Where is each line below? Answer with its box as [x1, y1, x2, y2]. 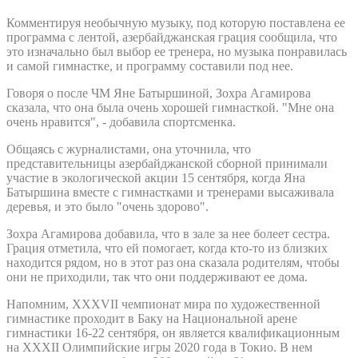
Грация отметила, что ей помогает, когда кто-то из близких [6, 241, 328, 255]
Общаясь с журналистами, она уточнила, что [6, 141, 251, 156]
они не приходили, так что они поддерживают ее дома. [6, 269, 308, 284]
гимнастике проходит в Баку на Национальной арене [6, 311, 297, 325]
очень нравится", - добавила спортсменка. [6, 114, 236, 129]
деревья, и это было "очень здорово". [6, 199, 209, 213]
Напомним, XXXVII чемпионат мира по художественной [6, 296, 320, 311]
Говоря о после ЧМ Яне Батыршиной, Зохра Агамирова [6, 86, 311, 100]
